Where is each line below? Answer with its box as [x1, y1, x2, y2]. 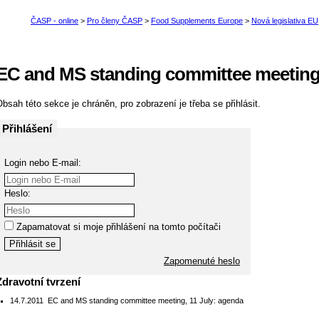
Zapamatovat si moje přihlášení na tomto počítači [14, 221, 221, 232]
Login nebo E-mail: [4, 157, 81, 168]
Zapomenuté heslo [164, 255, 240, 266]
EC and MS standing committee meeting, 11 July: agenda [46, 296, 244, 305]
